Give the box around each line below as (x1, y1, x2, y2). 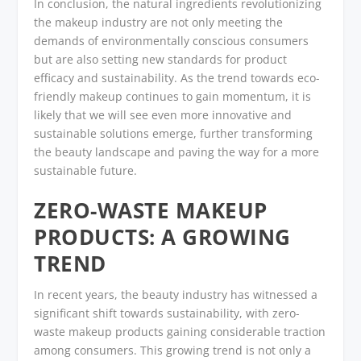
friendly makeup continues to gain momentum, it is (34, 88, 312, 104)
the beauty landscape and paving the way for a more (34, 143, 320, 160)
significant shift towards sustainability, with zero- (34, 305, 301, 321)
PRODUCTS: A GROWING (34, 222, 291, 251)
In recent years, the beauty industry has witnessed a (34, 286, 318, 302)
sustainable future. (34, 162, 138, 178)
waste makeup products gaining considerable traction (34, 323, 326, 339)
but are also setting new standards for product (34, 51, 288, 67)
